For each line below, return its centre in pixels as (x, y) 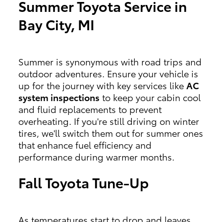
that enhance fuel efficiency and (85, 144)
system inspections (59, 97)
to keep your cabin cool (150, 97)
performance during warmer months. (96, 156)
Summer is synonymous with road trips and (110, 61)
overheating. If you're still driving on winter (109, 121)
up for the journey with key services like (102, 85)
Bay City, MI (56, 24)
